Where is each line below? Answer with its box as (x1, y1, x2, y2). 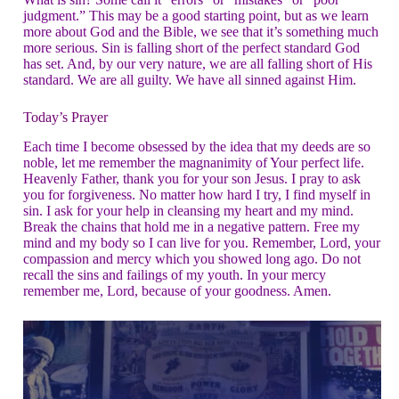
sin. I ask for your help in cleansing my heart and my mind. (23, 202, 354, 218)
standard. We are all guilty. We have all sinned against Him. (23, 72, 356, 87)
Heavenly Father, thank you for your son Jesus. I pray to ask (23, 170, 361, 186)
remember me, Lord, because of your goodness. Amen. (23, 282, 331, 298)
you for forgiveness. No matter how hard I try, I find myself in (23, 186, 370, 202)
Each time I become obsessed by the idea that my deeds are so (23, 138, 370, 154)
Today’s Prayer (23, 110, 108, 125)
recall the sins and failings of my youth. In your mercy (23, 266, 326, 282)
